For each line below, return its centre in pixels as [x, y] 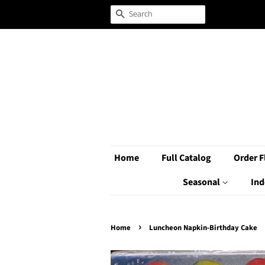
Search [139, 15]
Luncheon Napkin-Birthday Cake [203, 228]
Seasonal [202, 182]
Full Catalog [186, 158]
